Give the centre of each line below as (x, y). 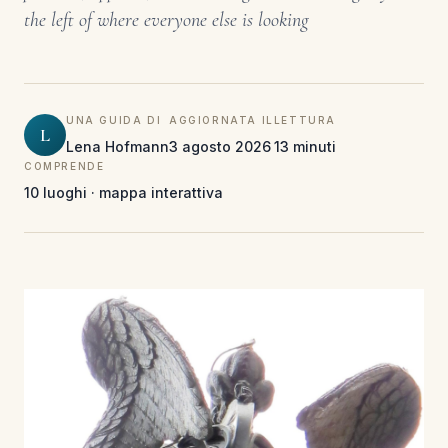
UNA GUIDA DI (114, 120)
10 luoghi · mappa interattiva (123, 192)
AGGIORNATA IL (221, 120)
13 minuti (304, 146)
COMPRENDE (64, 166)
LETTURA (305, 120)
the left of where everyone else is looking (166, 20)
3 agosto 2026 (220, 146)
